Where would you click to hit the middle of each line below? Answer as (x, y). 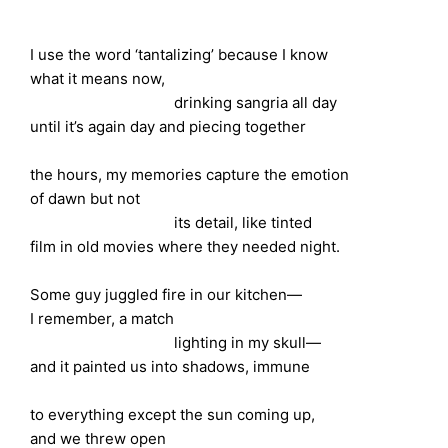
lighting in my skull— (176, 343)
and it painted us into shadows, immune (170, 367)
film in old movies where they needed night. (185, 247)
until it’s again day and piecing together (168, 127)
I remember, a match (102, 319)
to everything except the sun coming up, (173, 415)
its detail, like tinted (171, 223)
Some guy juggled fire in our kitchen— (166, 295)
